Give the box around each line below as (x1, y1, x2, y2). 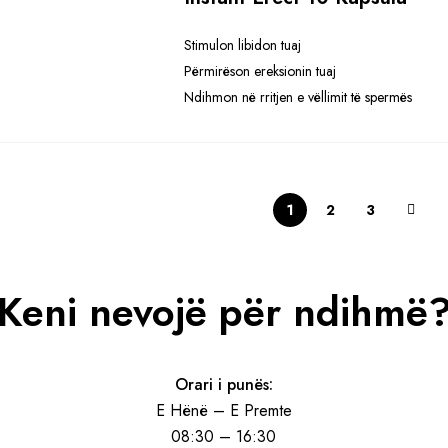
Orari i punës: (174, 373, 273, 396)
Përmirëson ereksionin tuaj (184, 61, 337, 81)
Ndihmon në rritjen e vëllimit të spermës (184, 87, 413, 107)
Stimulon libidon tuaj (184, 35, 302, 55)
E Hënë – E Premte (155, 399, 292, 422)
